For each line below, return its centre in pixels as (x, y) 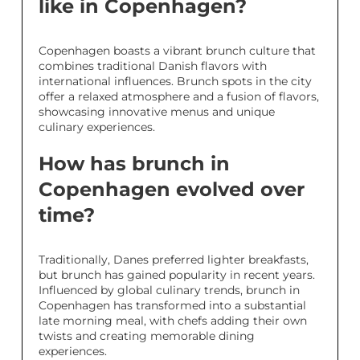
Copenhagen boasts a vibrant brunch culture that (177, 51)
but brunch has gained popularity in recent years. (177, 275)
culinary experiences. (97, 127)
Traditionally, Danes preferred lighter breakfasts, (174, 260)
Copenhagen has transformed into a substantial (172, 305)
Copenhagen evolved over (172, 189)
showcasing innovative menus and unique (157, 112)
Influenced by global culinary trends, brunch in (169, 290)
